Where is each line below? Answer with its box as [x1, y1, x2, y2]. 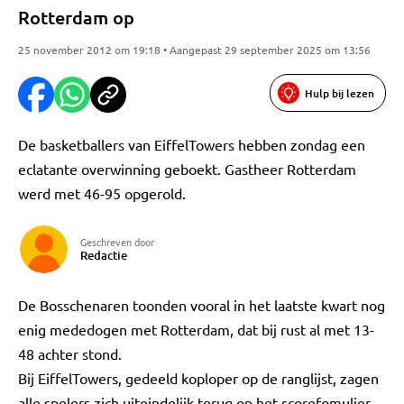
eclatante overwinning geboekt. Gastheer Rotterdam [18, 160, 356, 178]
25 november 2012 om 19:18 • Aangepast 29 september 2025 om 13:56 [18, 42, 371, 57]
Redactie [80, 247, 127, 263]
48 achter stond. [18, 344, 122, 363]
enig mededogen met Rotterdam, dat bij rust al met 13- [18, 320, 374, 338]
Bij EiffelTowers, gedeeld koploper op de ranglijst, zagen [18, 369, 379, 387]
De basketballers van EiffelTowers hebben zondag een [18, 135, 365, 153]
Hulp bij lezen [305, 85, 374, 101]
